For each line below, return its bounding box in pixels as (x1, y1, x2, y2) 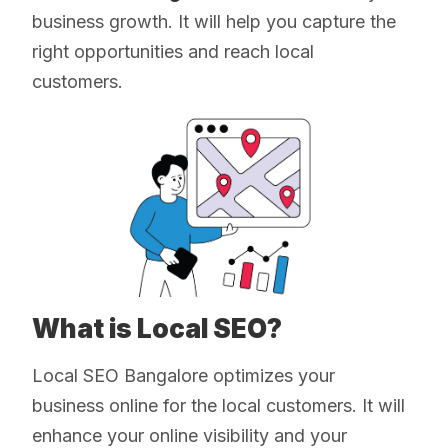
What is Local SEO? (32, 313, 282, 345)
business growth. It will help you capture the (32, 11, 396, 33)
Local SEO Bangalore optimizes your (32, 365, 335, 387)
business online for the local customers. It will (32, 395, 405, 417)
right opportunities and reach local (32, 41, 314, 63)
